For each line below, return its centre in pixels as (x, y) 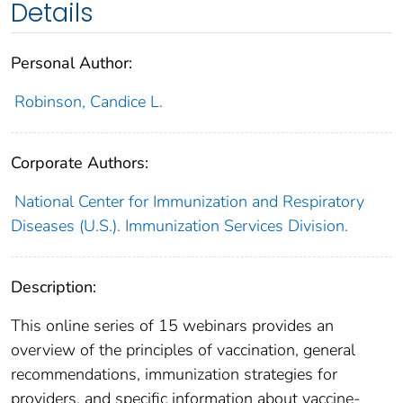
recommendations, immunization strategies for (174, 374)
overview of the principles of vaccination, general (183, 349)
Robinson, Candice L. (88, 101)
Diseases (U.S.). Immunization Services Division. (179, 225)
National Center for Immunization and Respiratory (189, 201)
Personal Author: (72, 63)
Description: (54, 287)
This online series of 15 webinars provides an (172, 325)
